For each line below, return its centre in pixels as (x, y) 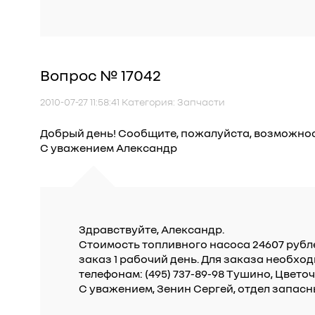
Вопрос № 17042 (101, 75)
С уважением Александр (109, 148)
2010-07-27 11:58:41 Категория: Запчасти (133, 102)
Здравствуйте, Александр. (152, 229)
